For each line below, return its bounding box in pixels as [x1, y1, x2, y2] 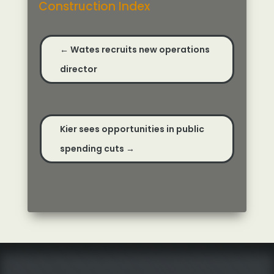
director [59, 63, 97, 76]
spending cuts [59, 143, 124, 155]
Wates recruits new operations [70, 43, 210, 56]
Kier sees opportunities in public [59, 123, 204, 136]
